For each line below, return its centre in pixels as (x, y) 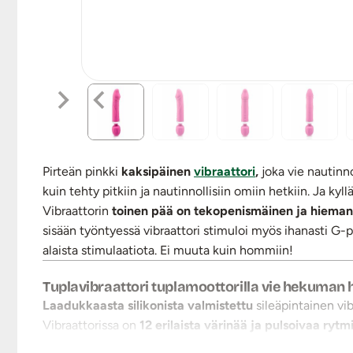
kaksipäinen (158, 171)
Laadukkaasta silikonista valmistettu (149, 305)
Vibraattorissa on (91, 325)
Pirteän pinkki (82, 171)
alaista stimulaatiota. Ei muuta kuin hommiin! (168, 250)
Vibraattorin (77, 210)
